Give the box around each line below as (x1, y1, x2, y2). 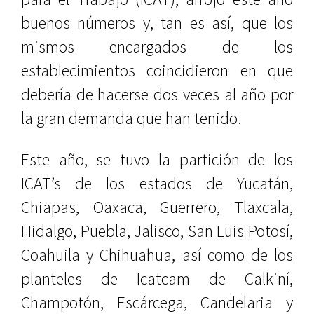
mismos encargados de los (21, 36, 293, 57)
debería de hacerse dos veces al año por (21, 83, 293, 105)
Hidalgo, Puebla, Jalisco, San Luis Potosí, (21, 220, 293, 242)
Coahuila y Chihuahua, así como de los (21, 244, 293, 266)
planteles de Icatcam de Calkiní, (21, 268, 293, 289)
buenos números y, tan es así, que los (21, 12, 293, 34)
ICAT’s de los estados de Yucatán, (21, 172, 293, 194)
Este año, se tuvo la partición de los (21, 149, 293, 170)
